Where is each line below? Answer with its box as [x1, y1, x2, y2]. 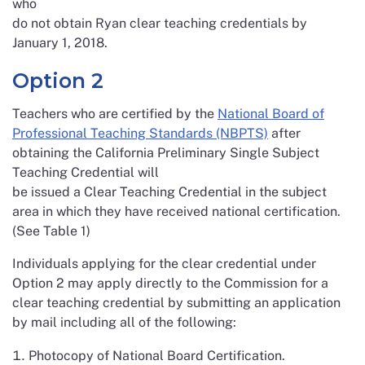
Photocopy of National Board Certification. [29, 348, 285, 363]
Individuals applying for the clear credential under [12, 256, 316, 271]
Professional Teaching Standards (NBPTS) [12, 125, 268, 141]
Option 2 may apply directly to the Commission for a [12, 275, 328, 291]
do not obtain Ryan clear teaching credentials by [12, 15, 307, 31]
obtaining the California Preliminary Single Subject [12, 145, 319, 161]
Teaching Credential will [12, 165, 159, 180]
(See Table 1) [12, 223, 90, 239]
